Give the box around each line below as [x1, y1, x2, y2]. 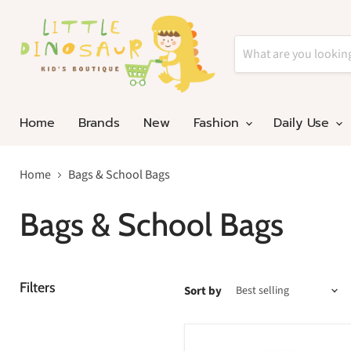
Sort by [184, 282, 222, 299]
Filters [20, 279, 56, 297]
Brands [78, 114, 120, 133]
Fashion [194, 114, 244, 133]
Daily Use [273, 114, 334, 133]
